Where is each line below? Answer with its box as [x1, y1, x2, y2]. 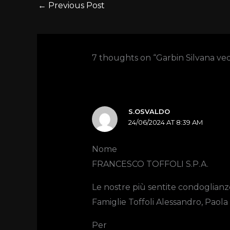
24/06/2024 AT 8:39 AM [128, 118, 203, 126]
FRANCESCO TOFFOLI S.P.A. [91, 159, 208, 169]
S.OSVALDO [128, 107, 170, 116]
